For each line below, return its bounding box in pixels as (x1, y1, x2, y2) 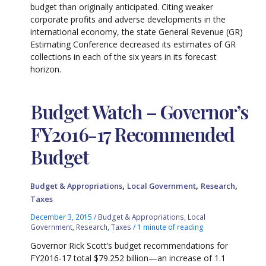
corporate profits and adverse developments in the (30, 14, 226, 26)
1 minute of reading (137, 222, 204, 232)
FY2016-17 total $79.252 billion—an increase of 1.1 (30, 252, 226, 264)
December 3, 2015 (30, 212, 94, 222)
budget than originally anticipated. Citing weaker (30, 1, 214, 13)
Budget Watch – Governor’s (30, 98, 248, 124)
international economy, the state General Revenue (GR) (30, 26, 243, 38)
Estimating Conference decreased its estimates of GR (30, 39, 236, 50)
